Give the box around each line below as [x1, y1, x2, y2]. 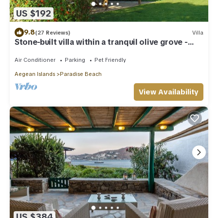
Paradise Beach [60, 71, 102, 78]
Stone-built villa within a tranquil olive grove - [15, 37, 188, 48]
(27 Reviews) [35, 29, 71, 36]
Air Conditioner [15, 56, 55, 64]
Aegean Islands [15, 71, 55, 78]
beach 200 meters [15, 46, 83, 56]
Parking [65, 56, 85, 64]
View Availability [139, 87, 199, 97]
